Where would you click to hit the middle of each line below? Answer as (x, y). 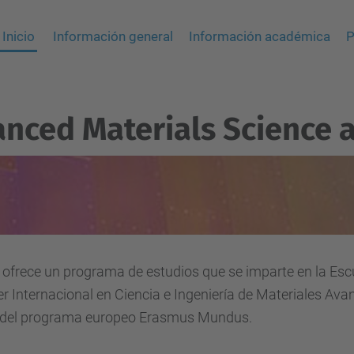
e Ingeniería (199, 294)
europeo (111, 317)
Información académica (260, 36)
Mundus (223, 317)
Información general (113, 36)
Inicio (19, 36)
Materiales (289, 294)
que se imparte (248, 271)
